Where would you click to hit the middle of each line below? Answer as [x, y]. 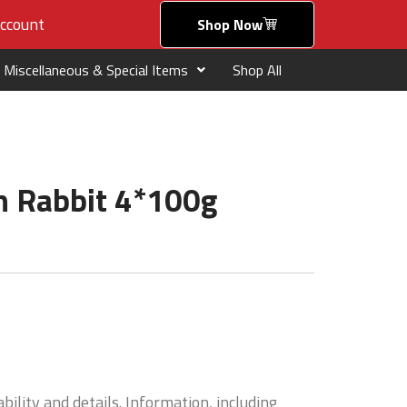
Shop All [257, 70]
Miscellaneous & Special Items [96, 70]
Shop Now [230, 25]
